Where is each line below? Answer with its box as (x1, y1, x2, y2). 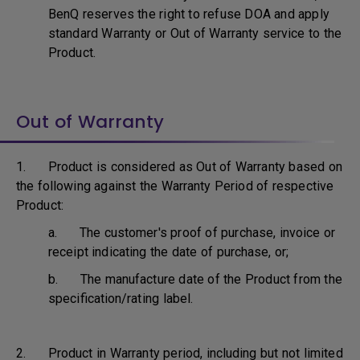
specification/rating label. (48, 291, 194, 306)
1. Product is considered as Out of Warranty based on (16, 159, 342, 174)
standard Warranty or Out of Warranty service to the (48, 26, 342, 41)
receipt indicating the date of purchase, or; (48, 244, 289, 260)
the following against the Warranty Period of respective (16, 178, 334, 194)
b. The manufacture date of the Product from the (48, 272, 342, 287)
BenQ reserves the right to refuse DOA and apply (48, 6, 329, 22)
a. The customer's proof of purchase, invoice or (48, 225, 336, 240)
